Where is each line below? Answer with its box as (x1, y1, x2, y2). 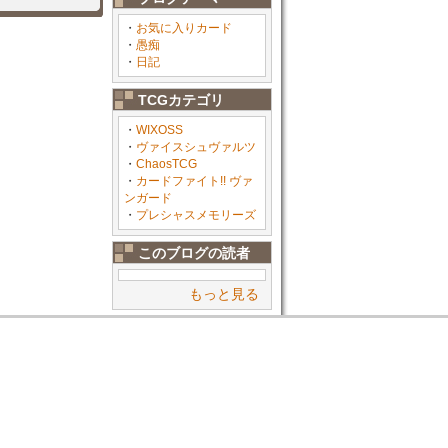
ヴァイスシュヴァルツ (136, 140, 256, 154)
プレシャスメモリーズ (136, 208, 256, 222)
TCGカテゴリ (138, 92, 224, 108)
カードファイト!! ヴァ (136, 174, 253, 188)
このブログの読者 (138, 245, 250, 261)
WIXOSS (136, 123, 183, 137)
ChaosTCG (136, 157, 197, 171)
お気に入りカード (136, 21, 232, 35)
